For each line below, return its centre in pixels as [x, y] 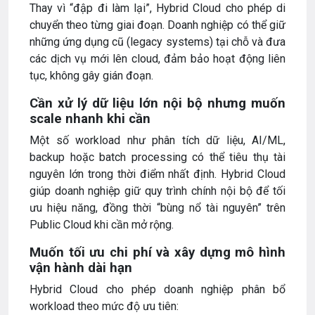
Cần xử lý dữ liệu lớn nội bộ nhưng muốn [157, 103]
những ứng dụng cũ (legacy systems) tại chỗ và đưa [157, 41]
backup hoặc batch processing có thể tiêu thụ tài [157, 157]
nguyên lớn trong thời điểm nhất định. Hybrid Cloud [157, 174]
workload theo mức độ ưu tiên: [104, 306]
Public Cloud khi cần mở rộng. [102, 224]
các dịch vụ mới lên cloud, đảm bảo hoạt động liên [157, 58]
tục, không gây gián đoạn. [91, 75]
